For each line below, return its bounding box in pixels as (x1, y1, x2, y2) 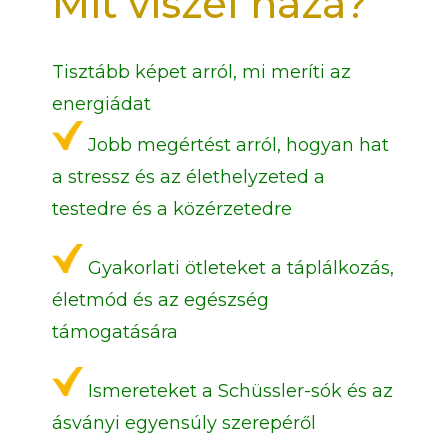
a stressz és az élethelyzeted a (51, 166, 325, 189)
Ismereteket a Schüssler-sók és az (87, 380, 393, 403)
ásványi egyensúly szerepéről (51, 412, 316, 435)
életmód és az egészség (51, 289, 269, 312)
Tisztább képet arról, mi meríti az (51, 61, 351, 84)
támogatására (51, 321, 178, 344)
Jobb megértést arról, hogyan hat (87, 134, 389, 157)
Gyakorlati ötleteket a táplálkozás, (87, 257, 394, 280)
